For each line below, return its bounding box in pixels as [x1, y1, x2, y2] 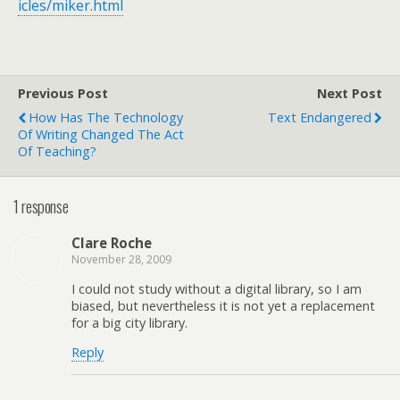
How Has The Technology [29, 109, 183, 126]
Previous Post [18, 85, 108, 102]
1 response [13, 193, 69, 218]
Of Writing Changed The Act [18, 126, 184, 143]
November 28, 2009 [71, 252, 171, 268]
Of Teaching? [18, 143, 96, 160]
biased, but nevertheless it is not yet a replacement [71, 296, 375, 314]
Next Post [317, 85, 382, 102]
